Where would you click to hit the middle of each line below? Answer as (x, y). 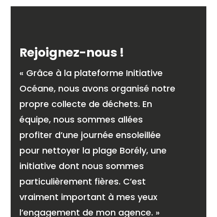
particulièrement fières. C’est (83, 182)
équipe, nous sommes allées (81, 120)
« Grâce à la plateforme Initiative (91, 73)
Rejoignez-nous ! (72, 53)
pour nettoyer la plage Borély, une (93, 151)
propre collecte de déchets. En (86, 104)
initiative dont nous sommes (82, 166)
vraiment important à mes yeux (89, 197)
